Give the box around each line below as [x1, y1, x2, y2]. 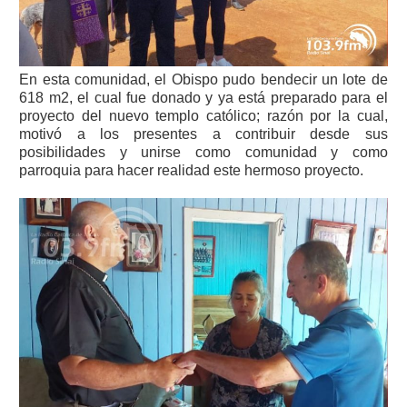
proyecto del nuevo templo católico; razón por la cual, [19, 107, 388, 124]
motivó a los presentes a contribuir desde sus [19, 125, 388, 142]
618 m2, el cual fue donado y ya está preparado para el [19, 89, 388, 105]
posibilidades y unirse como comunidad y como [19, 144, 388, 160]
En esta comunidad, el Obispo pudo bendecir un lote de [19, 71, 388, 87]
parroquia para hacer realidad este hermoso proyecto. [19, 162, 364, 178]
